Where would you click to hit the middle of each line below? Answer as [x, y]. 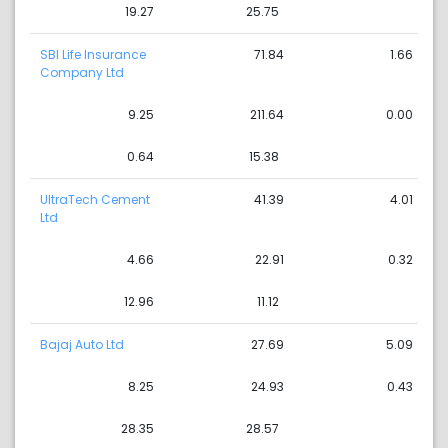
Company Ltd [82, 73]
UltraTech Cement [95, 200]
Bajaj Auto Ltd [82, 345]
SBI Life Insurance [93, 55]
